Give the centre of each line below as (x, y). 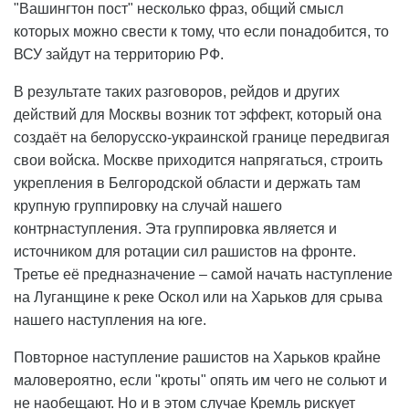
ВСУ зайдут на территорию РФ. (119, 55)
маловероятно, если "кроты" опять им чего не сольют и (200, 381)
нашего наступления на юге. (110, 320)
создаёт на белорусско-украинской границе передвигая (202, 138)
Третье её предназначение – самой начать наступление (203, 275)
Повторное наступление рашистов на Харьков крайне (197, 358)
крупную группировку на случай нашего (148, 206)
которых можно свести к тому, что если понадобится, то (201, 32)
